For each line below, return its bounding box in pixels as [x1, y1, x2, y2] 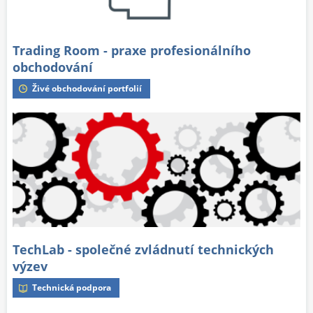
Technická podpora [32, 282, 111, 294]
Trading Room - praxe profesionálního [13, 41, 251, 59]
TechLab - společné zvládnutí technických [13, 241, 274, 259]
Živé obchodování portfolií [32, 82, 142, 94]
